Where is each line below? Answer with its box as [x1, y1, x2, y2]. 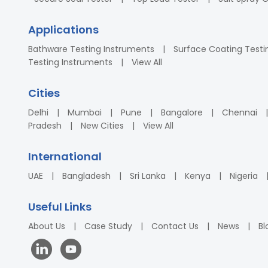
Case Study [84, 220, 132, 232]
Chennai [222, 106, 257, 118]
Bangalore [161, 106, 203, 118]
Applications [28, 22, 99, 37]
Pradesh [28, 120, 62, 132]
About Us [28, 220, 65, 232]
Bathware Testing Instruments [28, 43, 154, 55]
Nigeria [230, 170, 258, 182]
